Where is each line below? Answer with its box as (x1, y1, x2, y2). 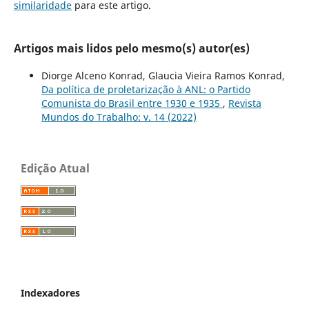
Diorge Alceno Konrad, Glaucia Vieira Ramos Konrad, (41, 68, 285, 82)
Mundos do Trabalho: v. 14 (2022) (41, 110, 197, 123)
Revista (228, 96, 261, 110)
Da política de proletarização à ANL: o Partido (41, 82, 250, 96)
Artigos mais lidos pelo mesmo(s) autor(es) (13, 40, 250, 56)
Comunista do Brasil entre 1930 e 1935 (41, 96, 223, 110)
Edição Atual (21, 160, 90, 176)
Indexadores (21, 286, 80, 300)
